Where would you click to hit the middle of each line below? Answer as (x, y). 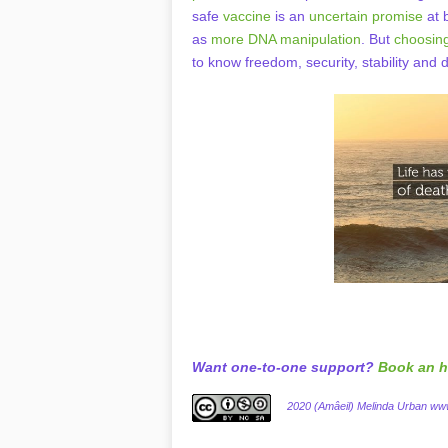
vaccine (247, 16)
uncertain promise (366, 16)
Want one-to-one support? (285, 366)
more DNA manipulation (286, 39)
